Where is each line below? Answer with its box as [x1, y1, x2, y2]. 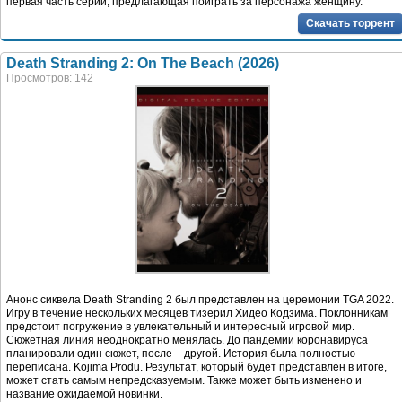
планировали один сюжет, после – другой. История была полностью [6, 346, 355, 360]
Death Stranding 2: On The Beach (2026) [6, 55, 279, 71]
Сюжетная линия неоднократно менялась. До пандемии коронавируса [6, 333, 368, 346]
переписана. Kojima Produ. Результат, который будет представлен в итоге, [6, 360, 387, 373]
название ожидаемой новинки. [6, 387, 162, 400]
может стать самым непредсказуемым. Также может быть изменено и [6, 373, 362, 387]
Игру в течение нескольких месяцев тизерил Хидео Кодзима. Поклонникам [6, 306, 388, 319]
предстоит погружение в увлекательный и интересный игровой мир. [6, 319, 354, 333]
